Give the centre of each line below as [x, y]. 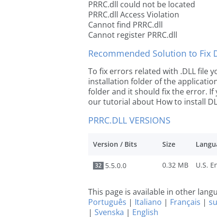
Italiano [148, 202]
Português [107, 202]
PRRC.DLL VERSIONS [129, 120]
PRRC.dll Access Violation [134, 15]
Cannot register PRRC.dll [133, 35]
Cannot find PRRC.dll [125, 25]
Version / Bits [115, 144]
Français [185, 202]
